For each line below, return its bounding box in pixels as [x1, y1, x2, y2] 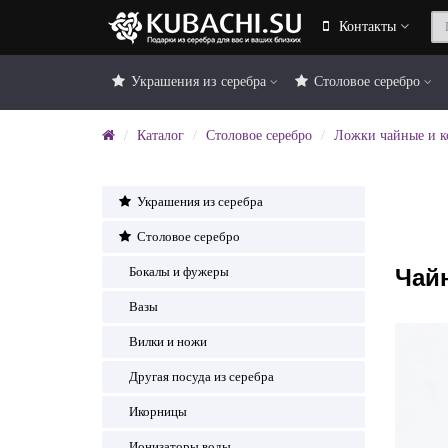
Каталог [137, 128, 184, 143]
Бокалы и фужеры [129, 264, 229, 279]
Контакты [339, 19, 396, 34]
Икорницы [129, 404, 187, 419]
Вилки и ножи [129, 334, 207, 349]
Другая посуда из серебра [129, 369, 274, 384]
